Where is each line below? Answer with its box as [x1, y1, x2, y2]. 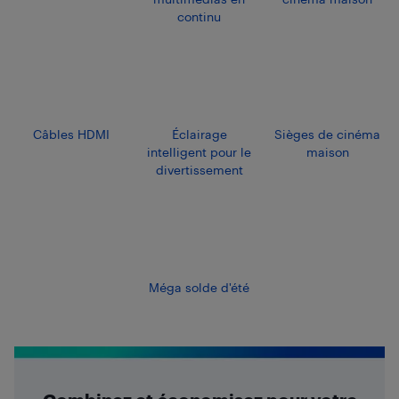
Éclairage [171, 126, 227, 142]
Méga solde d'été [149, 279, 250, 295]
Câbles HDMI [33, 126, 110, 142]
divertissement [155, 161, 243, 177]
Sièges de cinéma [274, 126, 381, 142]
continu [177, 8, 222, 24]
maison [305, 143, 349, 159]
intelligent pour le [147, 143, 252, 159]
